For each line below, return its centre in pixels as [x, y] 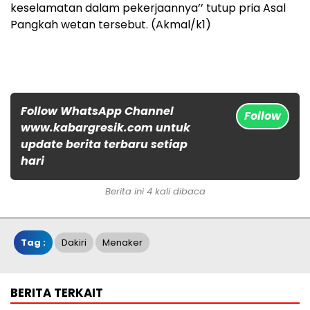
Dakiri [74, 242]
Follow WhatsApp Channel [97, 111]
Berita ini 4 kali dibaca [155, 191]
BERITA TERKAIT [57, 292]
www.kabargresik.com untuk [106, 127]
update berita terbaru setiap [104, 144]
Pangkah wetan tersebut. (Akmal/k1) [111, 24]
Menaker [122, 242]
